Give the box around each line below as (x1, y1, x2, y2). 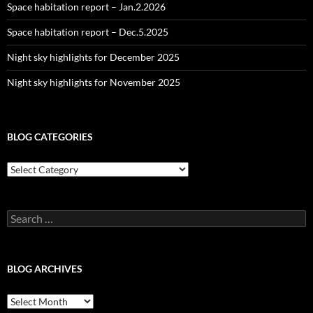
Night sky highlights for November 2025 (7, 76, 180, 88)
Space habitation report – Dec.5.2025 (7, 26, 168, 38)
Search (6, 210, 36, 221)
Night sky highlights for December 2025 (7, 51, 180, 63)
